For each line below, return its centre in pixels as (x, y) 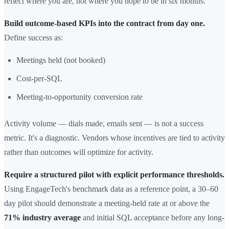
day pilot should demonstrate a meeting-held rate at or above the (107, 203)
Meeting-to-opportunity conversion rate (79, 97)
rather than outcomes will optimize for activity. (79, 152)
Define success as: (33, 38)
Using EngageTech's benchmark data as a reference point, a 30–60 (111, 189)
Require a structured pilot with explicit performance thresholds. (114, 175)
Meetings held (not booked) (61, 60)
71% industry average (42, 218)
